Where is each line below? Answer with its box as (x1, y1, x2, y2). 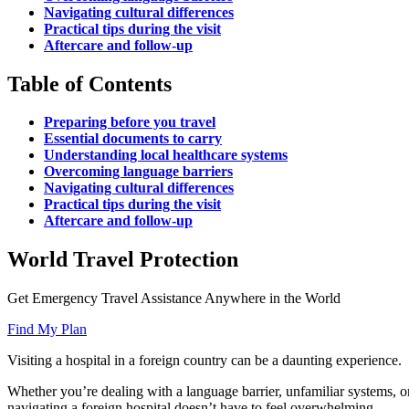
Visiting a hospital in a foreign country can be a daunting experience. (7, 352, 402, 369)
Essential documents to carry (44, 131, 222, 147)
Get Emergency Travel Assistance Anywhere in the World (7, 290, 341, 307)
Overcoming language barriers (44, 163, 233, 180)
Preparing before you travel (44, 114, 215, 131)
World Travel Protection (7, 247, 238, 272)
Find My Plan (7, 321, 87, 338)
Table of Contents (7, 71, 172, 96)
